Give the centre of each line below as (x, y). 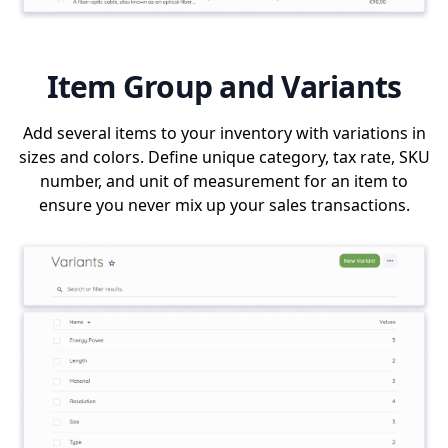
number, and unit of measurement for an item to (224, 180)
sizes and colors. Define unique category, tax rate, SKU (224, 156)
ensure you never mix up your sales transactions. (224, 204)
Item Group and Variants (224, 86)
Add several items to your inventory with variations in (224, 132)
